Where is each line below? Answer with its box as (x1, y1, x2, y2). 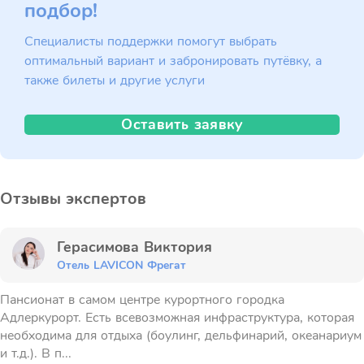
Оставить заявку (121, 115, 243, 134)
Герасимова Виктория (63, 237, 212, 257)
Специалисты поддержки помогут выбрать (24, 32, 277, 50)
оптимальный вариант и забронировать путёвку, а (24, 52, 322, 70)
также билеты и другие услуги (24, 71, 205, 89)
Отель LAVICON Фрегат (57, 258, 186, 273)
